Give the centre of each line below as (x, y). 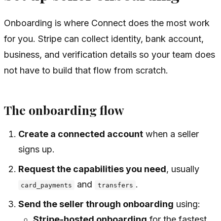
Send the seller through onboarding (96, 204)
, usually (183, 169)
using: (187, 204)
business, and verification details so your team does (110, 54)
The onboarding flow (64, 110)
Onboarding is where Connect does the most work (107, 23)
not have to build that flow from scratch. (86, 70)
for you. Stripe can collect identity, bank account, (104, 38)
